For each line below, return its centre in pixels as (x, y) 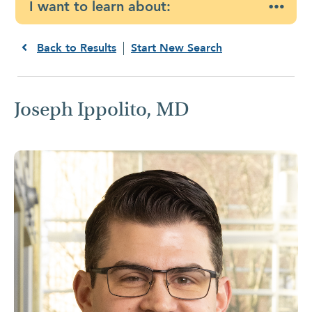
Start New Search (177, 48)
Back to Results (77, 48)
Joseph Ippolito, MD (102, 109)
